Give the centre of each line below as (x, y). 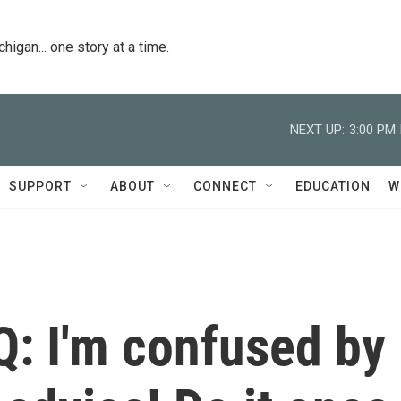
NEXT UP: (317, 129)
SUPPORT (40, 186)
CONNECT (225, 186)
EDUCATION (333, 186)
